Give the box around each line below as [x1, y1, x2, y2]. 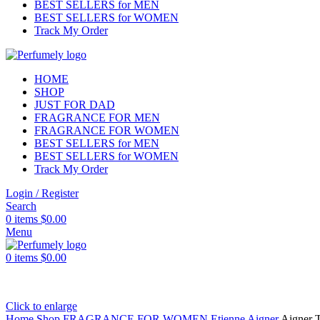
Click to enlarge [6, 300, 77, 312]
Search [6, 200, 36, 212]
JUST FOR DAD [34, 99, 115, 111]
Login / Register [6, 187, 79, 199]
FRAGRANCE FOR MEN [34, 111, 160, 124]
